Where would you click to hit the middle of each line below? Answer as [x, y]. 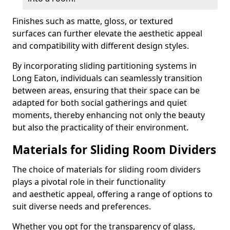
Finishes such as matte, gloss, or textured [93, 21]
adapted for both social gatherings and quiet [100, 103]
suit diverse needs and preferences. [82, 206]
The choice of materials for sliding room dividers [107, 169]
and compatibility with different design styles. [101, 46]
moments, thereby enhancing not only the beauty [109, 115]
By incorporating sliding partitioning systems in [104, 66]
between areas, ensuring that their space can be [106, 90]
